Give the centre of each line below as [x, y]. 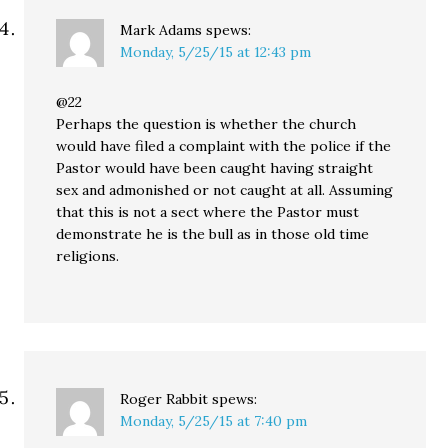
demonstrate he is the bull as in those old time [213, 234]
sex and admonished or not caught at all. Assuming [225, 190]
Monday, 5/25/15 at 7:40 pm [214, 421]
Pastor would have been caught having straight [215, 168]
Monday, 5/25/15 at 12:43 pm [216, 52]
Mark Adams [161, 30]
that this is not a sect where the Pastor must [208, 212]
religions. [88, 256]
